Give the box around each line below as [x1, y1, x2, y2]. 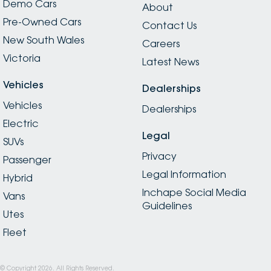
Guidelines [142, 199, 192, 212]
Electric [3, 117, 39, 129]
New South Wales [3, 33, 84, 46]
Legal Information [142, 168, 226, 180]
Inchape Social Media [142, 186, 246, 198]
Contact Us [142, 19, 197, 31]
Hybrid [3, 171, 33, 184]
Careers [142, 37, 180, 50]
